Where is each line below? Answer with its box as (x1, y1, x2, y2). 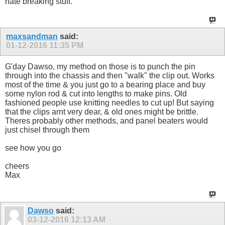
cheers (5, 162, 29, 171)
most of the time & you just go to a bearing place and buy (5, 80, 205, 89)
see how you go (5, 144, 61, 153)
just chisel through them (5, 126, 89, 135)
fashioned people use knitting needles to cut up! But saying (5, 98, 214, 107)
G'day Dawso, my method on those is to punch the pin (5, 62, 195, 71)
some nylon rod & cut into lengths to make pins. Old (5, 89, 187, 98)
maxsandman (6, 32, 58, 41)
